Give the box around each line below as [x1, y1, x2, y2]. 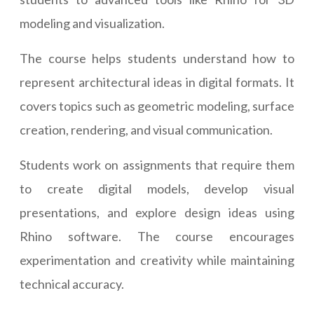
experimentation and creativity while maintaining [20, 252, 294, 268]
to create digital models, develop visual [20, 181, 294, 197]
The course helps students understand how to [20, 50, 294, 67]
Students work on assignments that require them [20, 157, 294, 173]
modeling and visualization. [20, 15, 165, 32]
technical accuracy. [20, 276, 124, 292]
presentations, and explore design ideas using [20, 205, 294, 221]
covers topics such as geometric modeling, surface [20, 98, 294, 114]
